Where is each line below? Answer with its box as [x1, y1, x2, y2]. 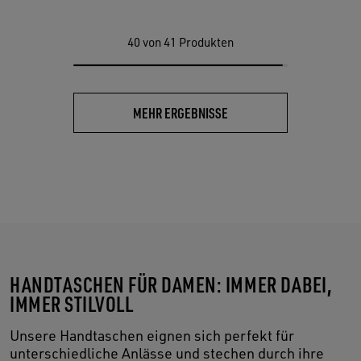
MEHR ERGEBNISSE [133, 103, 228, 122]
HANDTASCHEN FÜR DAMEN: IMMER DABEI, [10, 271, 333, 298]
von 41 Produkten [143, 35, 234, 51]
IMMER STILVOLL [10, 290, 134, 317]
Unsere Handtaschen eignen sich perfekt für [10, 326, 294, 345]
